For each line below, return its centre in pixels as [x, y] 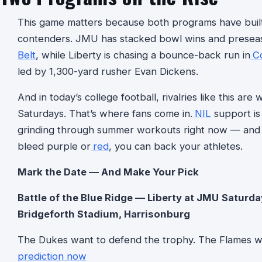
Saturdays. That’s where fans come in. [105, 113]
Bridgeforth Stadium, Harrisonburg [104, 214]
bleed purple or [54, 146]
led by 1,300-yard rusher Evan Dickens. [108, 71]
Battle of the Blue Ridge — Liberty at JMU [118, 197]
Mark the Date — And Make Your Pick [108, 172]
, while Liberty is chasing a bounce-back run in [143, 55]
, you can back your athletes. [176, 146]
